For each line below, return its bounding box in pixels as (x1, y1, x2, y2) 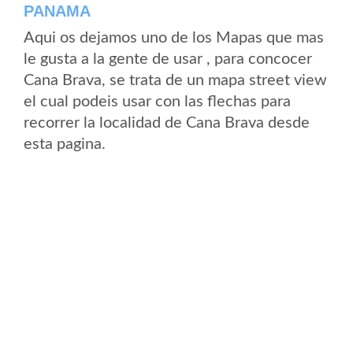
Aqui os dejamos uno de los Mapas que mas (24, 30, 324, 46)
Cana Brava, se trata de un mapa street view (24, 72, 327, 88)
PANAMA (24, 2, 91, 20)
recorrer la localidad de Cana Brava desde (24, 115, 310, 131)
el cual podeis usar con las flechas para (24, 94, 291, 110)
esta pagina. (24, 136, 106, 152)
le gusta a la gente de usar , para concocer (24, 51, 312, 67)
